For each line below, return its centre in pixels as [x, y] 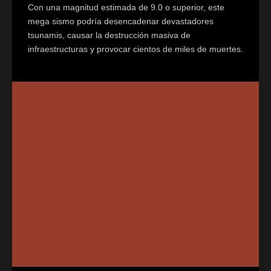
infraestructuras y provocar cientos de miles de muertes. [135, 49]
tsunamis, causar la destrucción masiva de [109, 35]
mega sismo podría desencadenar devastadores [121, 21]
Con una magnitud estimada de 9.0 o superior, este [126, 7]
